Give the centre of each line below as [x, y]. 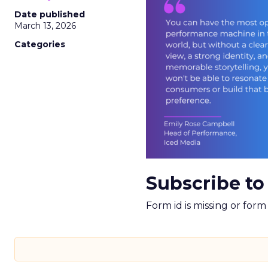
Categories [40, 44]
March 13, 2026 [45, 26]
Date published [50, 14]
